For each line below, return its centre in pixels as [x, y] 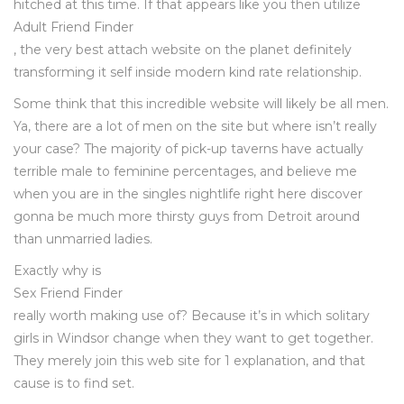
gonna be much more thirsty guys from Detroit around [187, 216]
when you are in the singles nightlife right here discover [188, 194]
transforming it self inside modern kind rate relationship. [188, 72]
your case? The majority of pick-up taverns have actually [188, 149]
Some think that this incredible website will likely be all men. [201, 104]
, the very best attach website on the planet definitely [183, 50]
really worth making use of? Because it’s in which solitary [192, 316]
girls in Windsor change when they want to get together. [193, 338]
